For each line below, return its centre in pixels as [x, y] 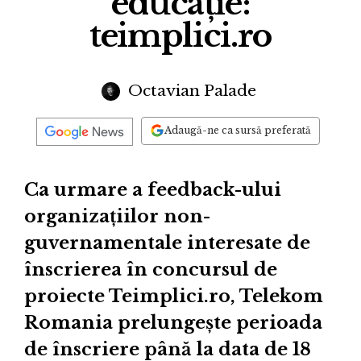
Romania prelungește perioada [173, 323]
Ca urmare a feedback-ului [153, 190]
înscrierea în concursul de [151, 270]
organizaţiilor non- [117, 217]
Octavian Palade [190, 90]
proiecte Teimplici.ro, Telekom [174, 297]
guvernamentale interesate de [167, 243]
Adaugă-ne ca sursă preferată [238, 131]
